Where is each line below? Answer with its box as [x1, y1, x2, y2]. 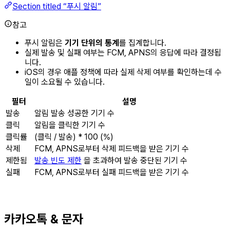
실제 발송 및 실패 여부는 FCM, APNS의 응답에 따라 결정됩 [25, 47, 221, 57]
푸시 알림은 [25, 37, 65, 48]
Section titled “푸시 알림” [12, 1, 101, 11]
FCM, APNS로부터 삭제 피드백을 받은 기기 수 [34, 143, 189, 154]
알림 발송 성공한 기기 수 [34, 108, 114, 118]
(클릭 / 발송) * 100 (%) [34, 131, 113, 142]
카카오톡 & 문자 [4, 211, 83, 226]
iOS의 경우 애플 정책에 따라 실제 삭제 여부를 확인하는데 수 [25, 67, 222, 77]
